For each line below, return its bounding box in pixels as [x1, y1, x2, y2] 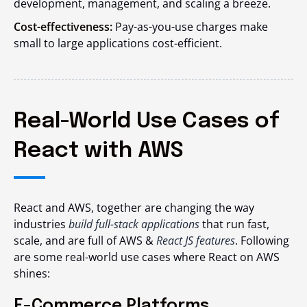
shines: [14, 266, 50, 281]
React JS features [156, 233, 235, 248]
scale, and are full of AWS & [14, 233, 156, 248]
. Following [235, 233, 289, 248]
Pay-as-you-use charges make [112, 19, 268, 34]
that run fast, [199, 217, 269, 232]
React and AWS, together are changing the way [14, 200, 254, 215]
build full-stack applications [69, 217, 199, 232]
